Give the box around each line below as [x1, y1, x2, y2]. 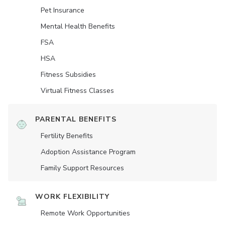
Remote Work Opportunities [41, 208, 130, 218]
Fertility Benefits [41, 131, 93, 141]
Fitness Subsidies [41, 70, 96, 80]
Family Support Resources [41, 163, 124, 173]
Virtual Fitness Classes [41, 86, 114, 96]
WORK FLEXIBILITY [35, 192, 109, 202]
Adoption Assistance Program [41, 147, 136, 157]
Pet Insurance [41, 6, 84, 16]
